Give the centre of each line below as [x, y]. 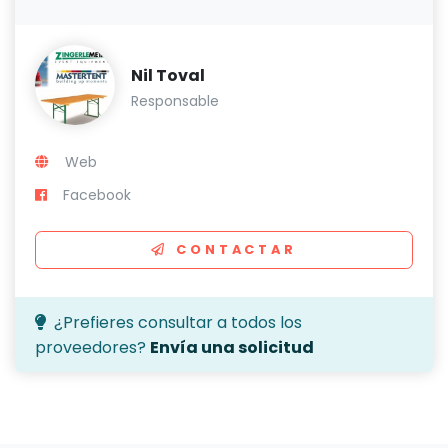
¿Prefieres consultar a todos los [178, 323]
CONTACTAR [236, 249]
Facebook [97, 194]
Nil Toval [168, 75]
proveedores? [92, 348]
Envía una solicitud [232, 348]
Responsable [175, 100]
